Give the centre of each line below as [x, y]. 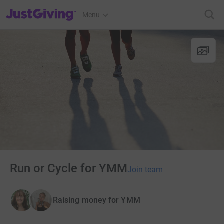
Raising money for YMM [97, 200]
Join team [145, 169]
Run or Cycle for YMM [69, 168]
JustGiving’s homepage [42, 8]
